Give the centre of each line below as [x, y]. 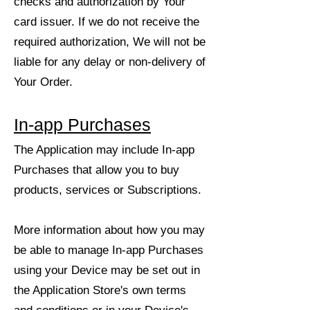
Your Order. [43, 82]
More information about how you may [109, 230]
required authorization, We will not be [110, 42]
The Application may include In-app [104, 150]
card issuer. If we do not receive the [107, 22]
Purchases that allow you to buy [97, 170]
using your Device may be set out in [107, 270]
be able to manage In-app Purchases [109, 250]
